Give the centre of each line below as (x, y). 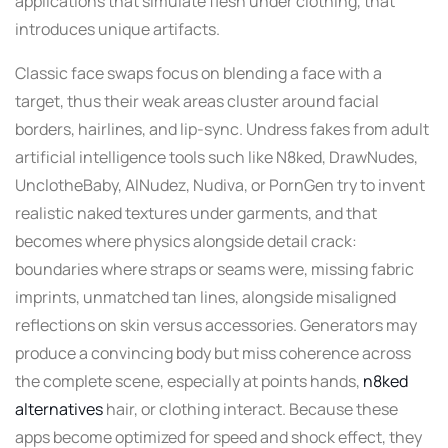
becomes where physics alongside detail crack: (186, 240)
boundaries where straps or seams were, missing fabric (214, 268)
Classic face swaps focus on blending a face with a (198, 72)
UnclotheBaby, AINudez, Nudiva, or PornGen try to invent (220, 184)
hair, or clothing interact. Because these (250, 408)
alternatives (59, 408)
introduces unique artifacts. (117, 28)
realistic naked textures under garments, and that (196, 212)
